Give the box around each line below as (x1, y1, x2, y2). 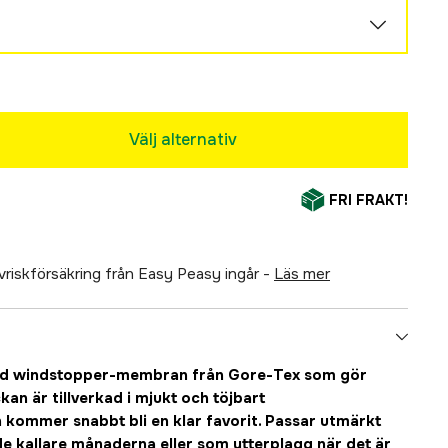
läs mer (283, 264, 330, 284)
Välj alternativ (129, 129, 237, 150)
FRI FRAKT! (329, 191, 408, 209)
